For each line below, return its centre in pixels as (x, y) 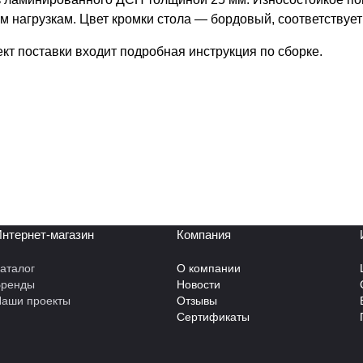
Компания (204, 235)
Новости (199, 285)
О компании (209, 269)
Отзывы (197, 301)
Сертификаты (213, 317)
